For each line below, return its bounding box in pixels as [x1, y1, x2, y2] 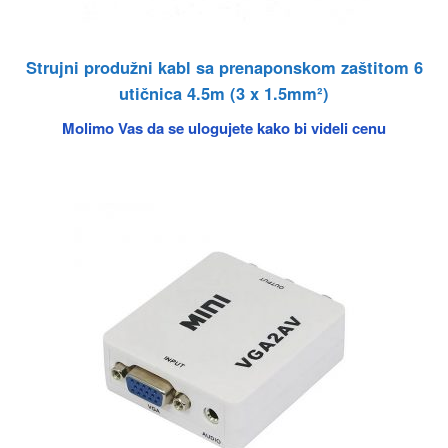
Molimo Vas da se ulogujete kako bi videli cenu [62, 116, 386, 139]
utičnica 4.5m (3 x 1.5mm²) [119, 80, 329, 105]
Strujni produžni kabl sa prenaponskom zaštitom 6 [25, 54, 423, 79]
